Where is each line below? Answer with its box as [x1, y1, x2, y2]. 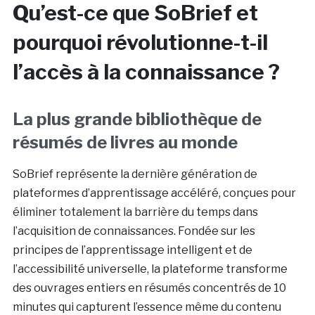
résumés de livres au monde [12, 132, 238, 153]
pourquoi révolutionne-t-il [12, 30, 268, 56]
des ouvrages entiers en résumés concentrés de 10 [12, 281, 286, 295]
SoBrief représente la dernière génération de [12, 167, 257, 181]
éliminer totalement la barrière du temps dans [12, 205, 258, 219]
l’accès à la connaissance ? [12, 59, 280, 85]
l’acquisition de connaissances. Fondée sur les [12, 224, 255, 238]
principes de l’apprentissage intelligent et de [12, 243, 252, 257]
